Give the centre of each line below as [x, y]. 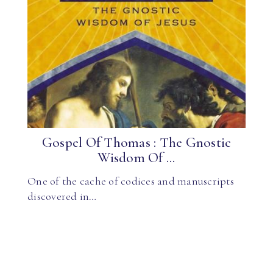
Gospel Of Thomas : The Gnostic [136, 143]
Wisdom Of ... [136, 158]
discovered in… [62, 196]
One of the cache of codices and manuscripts [131, 181]
